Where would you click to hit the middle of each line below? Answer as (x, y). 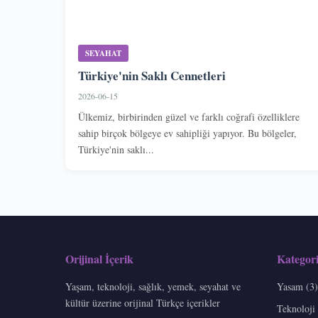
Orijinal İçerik (99, 259)
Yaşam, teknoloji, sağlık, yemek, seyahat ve (153, 286)
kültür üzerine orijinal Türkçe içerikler (143, 303)
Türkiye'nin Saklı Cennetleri (152, 76)
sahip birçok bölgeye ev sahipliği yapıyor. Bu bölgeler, (187, 133)
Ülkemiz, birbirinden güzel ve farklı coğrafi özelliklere (189, 117)
